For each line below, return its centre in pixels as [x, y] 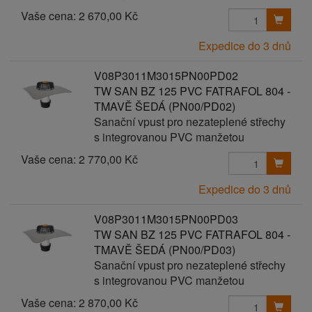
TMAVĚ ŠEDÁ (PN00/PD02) [164, 106]
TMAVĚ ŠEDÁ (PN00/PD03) [164, 250]
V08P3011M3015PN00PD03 [166, 219]
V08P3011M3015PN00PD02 [166, 76]
